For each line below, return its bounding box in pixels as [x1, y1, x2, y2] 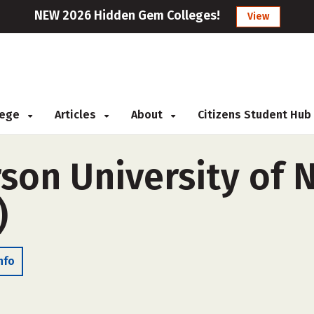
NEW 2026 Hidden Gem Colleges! [34, 8, 220, 23]
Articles [55, 108, 99, 121]
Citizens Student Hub [198, 108, 311, 121]
